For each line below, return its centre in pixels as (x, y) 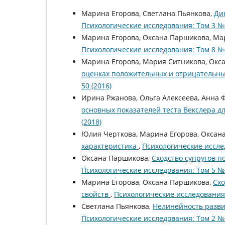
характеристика (110, 146)
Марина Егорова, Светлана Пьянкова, (148, 13)
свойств (96, 194)
